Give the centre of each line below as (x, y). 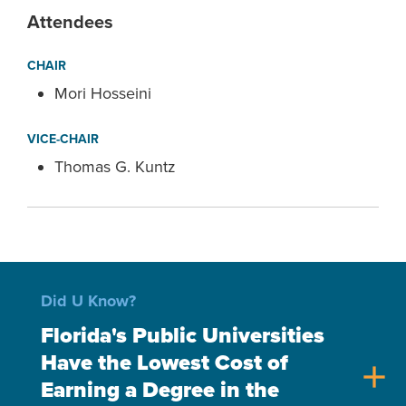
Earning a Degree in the (160, 390)
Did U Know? (88, 301)
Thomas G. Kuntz (115, 167)
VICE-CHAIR (63, 139)
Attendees (70, 23)
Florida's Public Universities (183, 336)
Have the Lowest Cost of (164, 363)
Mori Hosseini (103, 93)
